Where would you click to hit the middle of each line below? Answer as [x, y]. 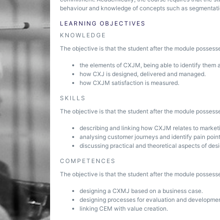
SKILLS [73, 98]
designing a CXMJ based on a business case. [141, 191]
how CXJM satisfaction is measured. [129, 83]
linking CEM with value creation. [124, 208]
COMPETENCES [88, 161]
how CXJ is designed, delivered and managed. [143, 74]
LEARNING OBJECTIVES [103, 23]
